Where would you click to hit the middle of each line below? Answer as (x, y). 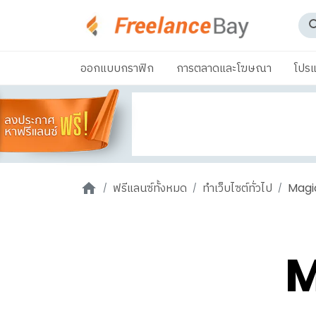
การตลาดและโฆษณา (224, 68)
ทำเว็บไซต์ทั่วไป (237, 188)
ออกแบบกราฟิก (117, 68)
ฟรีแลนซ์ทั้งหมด (150, 188)
